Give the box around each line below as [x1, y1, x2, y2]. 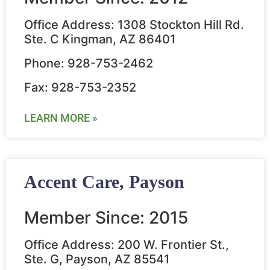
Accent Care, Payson [24, 172, 184, 192]
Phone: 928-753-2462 [24, 56, 153, 71]
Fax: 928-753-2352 [24, 80, 136, 95]
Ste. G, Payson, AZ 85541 [24, 252, 169, 267]
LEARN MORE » [24, 111, 98, 125]
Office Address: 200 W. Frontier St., [24, 237, 229, 253]
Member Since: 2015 [24, 207, 188, 228]
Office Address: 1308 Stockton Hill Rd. [24, 17, 244, 33]
